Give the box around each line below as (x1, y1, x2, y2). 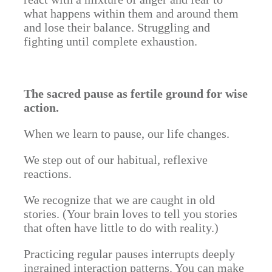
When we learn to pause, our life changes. (24, 127, 229, 140)
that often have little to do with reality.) (24, 221, 219, 234)
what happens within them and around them (24, 7, 239, 20)
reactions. (24, 167, 72, 180)
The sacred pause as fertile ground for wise (24, 87, 248, 100)
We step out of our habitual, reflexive (24, 153, 208, 166)
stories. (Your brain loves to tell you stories (24, 207, 237, 220)
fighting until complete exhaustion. (24, 35, 197, 48)
